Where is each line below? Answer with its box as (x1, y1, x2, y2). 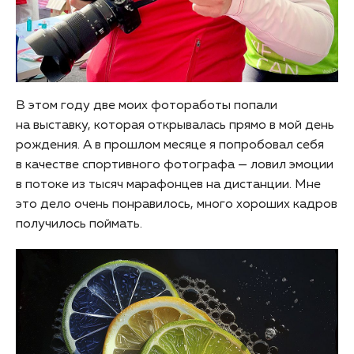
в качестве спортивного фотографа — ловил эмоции (16, 158, 333, 171)
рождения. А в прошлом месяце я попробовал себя (16, 138, 324, 152)
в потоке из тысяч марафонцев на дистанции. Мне (16, 178, 321, 191)
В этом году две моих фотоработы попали (16, 99, 277, 112)
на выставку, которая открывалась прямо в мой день (16, 119, 334, 132)
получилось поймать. (16, 217, 142, 231)
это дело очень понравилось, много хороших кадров (16, 198, 337, 211)
